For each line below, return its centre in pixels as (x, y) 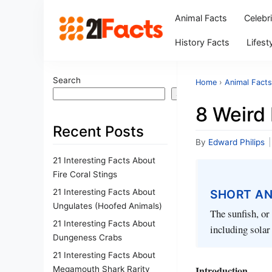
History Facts (202, 42)
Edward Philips (236, 142)
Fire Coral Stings (85, 174)
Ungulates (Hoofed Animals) (107, 206)
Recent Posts (98, 131)
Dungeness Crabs (87, 237)
